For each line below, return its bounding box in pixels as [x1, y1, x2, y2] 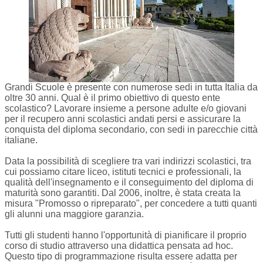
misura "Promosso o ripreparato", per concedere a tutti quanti [5, 198, 257, 208]
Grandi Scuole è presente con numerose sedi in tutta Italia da [5, 82, 258, 92]
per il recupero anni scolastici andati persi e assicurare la [5, 114, 241, 124]
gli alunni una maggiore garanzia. [5, 209, 144, 219]
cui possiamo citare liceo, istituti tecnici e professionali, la [5, 167, 241, 177]
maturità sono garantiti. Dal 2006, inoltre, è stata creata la [5, 188, 241, 198]
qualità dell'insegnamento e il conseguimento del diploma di [5, 177, 254, 187]
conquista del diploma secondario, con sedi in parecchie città [5, 124, 258, 134]
